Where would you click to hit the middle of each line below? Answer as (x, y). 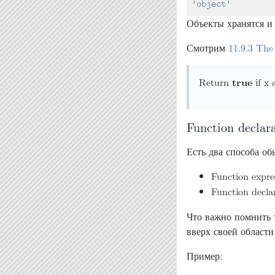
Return (215, 82)
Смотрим (207, 48)
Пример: (204, 256)
